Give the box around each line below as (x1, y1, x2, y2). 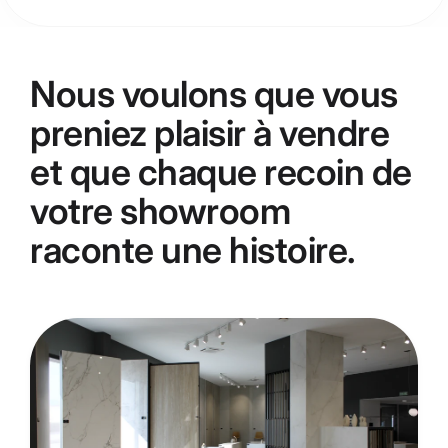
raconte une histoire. (30, 228, 356, 272)
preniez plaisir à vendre (30, 111, 389, 155)
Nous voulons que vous (30, 72, 398, 116)
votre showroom (30, 189, 290, 233)
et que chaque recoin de (30, 150, 412, 194)
